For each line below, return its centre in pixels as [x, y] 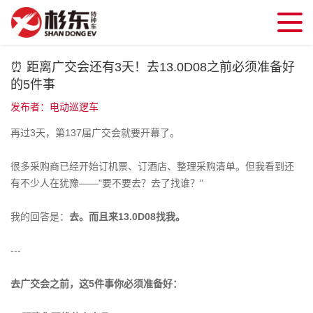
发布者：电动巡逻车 [54, 107]
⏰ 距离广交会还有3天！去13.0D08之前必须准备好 [153, 67]
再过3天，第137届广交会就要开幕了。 [95, 133]
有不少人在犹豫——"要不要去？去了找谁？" [107, 183]
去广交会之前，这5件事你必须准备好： [96, 284]
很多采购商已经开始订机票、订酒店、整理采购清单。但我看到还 [152, 166]
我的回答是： [40, 217]
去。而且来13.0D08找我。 [127, 217]
